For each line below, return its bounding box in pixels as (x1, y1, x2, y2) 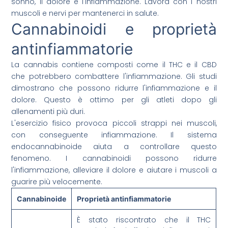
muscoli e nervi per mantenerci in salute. (11, 8, 159, 19)
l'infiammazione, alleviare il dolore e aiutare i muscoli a (11, 165, 217, 176)
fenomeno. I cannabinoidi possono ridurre (11, 153, 217, 164)
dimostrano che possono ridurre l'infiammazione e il (11, 83, 217, 94)
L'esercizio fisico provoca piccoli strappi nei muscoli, (11, 118, 217, 129)
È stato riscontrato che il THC (77, 215, 211, 225)
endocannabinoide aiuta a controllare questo (11, 141, 217, 152)
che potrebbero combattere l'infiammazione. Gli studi (11, 71, 217, 82)
